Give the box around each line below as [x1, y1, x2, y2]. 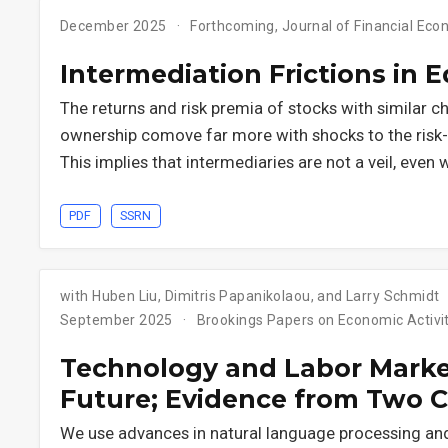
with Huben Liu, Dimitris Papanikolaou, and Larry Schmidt [60, 287, 440, 304]
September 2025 [60, 311, 177, 328]
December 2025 [60, 18, 170, 34]
